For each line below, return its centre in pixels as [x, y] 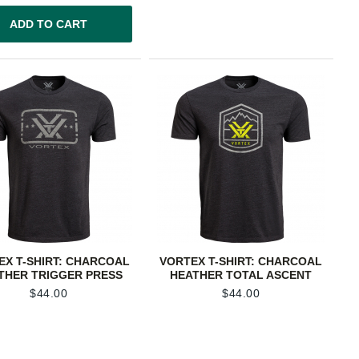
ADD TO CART [49, 24]
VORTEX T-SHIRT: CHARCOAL [241, 261]
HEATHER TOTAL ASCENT [241, 274]
